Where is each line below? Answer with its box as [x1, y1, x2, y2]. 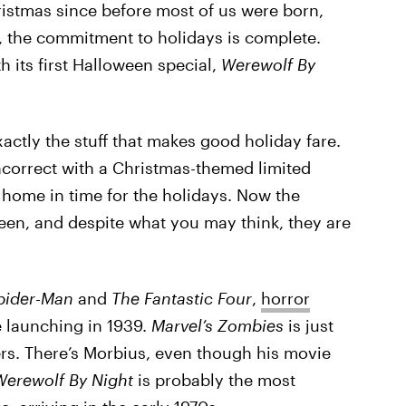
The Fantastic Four [106, 288, 252, 308]
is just [283, 315, 333, 335]
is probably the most [137, 370, 295, 390]
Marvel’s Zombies [150, 315, 284, 335]
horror [260, 288, 310, 308]
